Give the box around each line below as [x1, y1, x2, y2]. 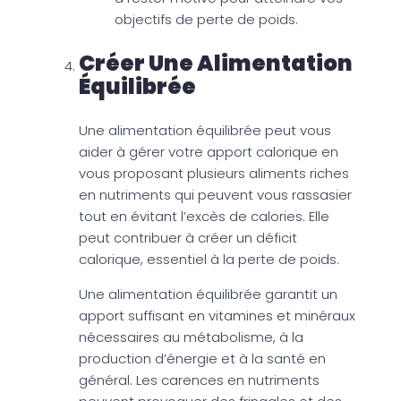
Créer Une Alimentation [79, 47, 353, 78]
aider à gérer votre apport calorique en [79, 141, 338, 161]
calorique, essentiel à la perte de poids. [79, 249, 339, 269]
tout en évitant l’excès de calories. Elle [79, 206, 329, 226]
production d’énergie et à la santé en [79, 348, 326, 368]
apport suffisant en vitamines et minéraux [79, 305, 355, 325]
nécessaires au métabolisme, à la [79, 327, 303, 346]
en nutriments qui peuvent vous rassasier [79, 184, 352, 204]
